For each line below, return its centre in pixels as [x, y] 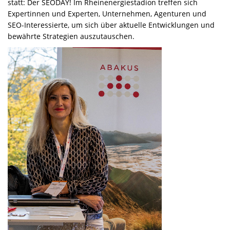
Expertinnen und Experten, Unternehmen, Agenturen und [107, 14]
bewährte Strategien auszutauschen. [71, 36]
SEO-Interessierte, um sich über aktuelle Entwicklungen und [111, 25]
